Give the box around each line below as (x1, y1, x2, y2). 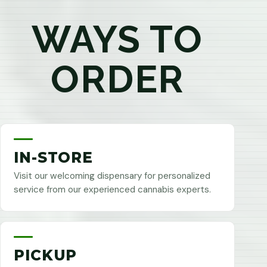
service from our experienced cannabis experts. (13, 184, 211, 196)
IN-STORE (13, 148, 94, 167)
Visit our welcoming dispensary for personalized (13, 170, 210, 182)
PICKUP (13, 246, 77, 265)
